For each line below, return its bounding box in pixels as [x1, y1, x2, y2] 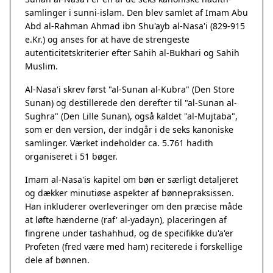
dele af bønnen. [25, 254, 90, 266]
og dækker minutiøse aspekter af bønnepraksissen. [25, 187, 234, 199]
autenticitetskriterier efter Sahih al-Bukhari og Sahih [25, 47, 239, 58]
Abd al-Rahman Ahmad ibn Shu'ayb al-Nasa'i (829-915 [25, 20, 245, 32]
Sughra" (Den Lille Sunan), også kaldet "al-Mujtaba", [25, 110, 238, 122]
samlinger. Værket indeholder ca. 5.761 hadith [25, 137, 213, 149]
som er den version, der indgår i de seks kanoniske [25, 124, 233, 135]
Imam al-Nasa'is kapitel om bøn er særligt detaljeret [25, 174, 238, 185]
